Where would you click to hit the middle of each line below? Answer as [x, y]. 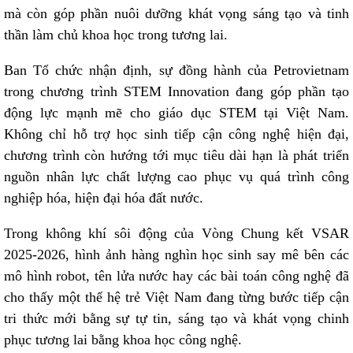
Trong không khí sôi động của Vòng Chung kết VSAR [176, 233]
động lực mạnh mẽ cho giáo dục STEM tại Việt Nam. [176, 113]
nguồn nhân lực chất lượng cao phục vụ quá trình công [176, 176]
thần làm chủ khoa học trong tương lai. [116, 35]
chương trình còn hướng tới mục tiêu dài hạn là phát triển [176, 155]
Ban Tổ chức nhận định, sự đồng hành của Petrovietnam [176, 70]
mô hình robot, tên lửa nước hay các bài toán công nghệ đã [176, 276]
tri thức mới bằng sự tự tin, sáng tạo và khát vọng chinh [176, 318]
